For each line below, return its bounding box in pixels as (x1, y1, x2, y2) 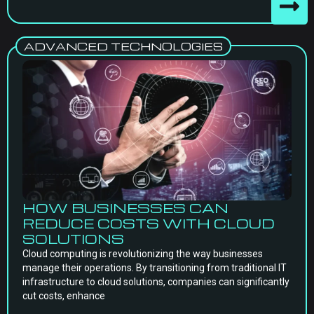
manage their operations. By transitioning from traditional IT (22, 262, 287, 273)
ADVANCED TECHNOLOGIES (24, 39, 223, 53)
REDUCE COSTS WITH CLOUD (22, 214, 275, 232)
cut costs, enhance (22, 290, 105, 301)
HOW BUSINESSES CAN (22, 199, 228, 217)
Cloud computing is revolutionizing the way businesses (22, 248, 263, 259)
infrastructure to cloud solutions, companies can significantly (22, 276, 289, 287)
